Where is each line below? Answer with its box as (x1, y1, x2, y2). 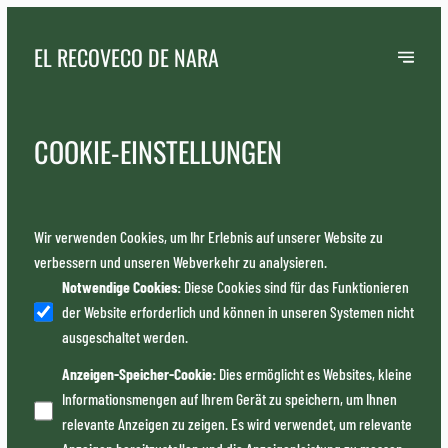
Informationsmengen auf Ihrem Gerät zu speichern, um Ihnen (62, 389, 398, 409)
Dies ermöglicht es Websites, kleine (219, 364, 413, 384)
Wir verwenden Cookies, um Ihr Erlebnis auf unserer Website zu (33, 227, 383, 247)
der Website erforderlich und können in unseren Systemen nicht (62, 302, 415, 322)
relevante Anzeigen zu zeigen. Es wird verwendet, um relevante (62, 414, 413, 434)
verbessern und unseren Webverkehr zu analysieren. (33, 252, 327, 272)
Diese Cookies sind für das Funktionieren (184, 277, 410, 297)
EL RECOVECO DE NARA (33, 40, 219, 73)
